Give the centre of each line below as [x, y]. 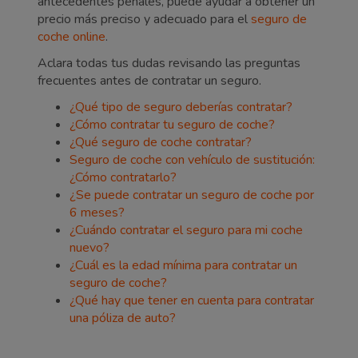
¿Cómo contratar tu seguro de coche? [172, 124]
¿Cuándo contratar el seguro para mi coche [186, 230]
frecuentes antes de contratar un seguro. [149, 80]
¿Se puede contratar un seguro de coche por [192, 195]
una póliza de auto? [123, 318]
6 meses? [97, 212]
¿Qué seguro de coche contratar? [161, 142]
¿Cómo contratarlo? [123, 177]
